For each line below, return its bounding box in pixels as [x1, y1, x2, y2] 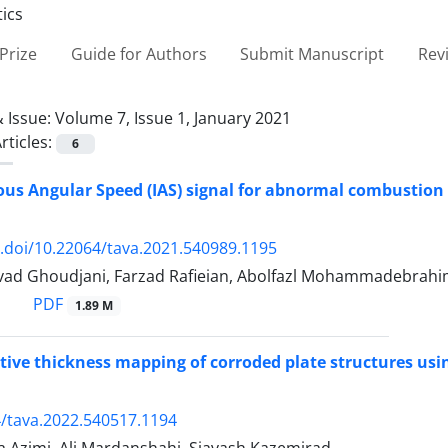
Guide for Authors [70, 42, 207, 65]
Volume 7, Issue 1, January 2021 [55, 106, 291, 129]
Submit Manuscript [240, 42, 385, 65]
